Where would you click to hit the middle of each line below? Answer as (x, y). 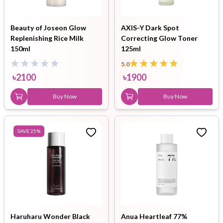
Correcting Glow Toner (159, 38)
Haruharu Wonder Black (50, 216)
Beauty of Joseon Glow (48, 27)
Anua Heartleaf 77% (154, 216)
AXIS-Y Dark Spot (150, 27)
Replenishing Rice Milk (47, 38)
